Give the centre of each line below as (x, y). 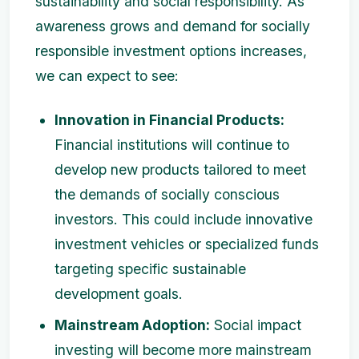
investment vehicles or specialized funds (187, 244)
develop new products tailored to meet (180, 170)
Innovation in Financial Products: (169, 120)
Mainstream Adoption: (132, 325)
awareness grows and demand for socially (173, 26)
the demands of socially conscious (167, 195)
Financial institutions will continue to (172, 145)
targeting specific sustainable (150, 269)
